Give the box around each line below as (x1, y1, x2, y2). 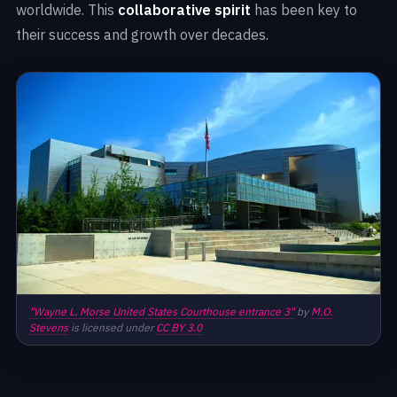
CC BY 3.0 (156, 321, 202, 335)
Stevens (29, 321, 68, 335)
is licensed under (68, 321, 156, 335)
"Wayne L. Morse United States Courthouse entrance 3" (29, 305, 294, 319)
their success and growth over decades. (16, 26, 269, 44)
